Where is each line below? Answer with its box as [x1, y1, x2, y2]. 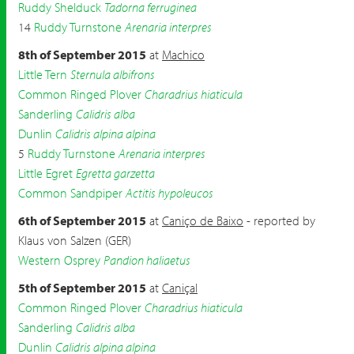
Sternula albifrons [70, 66, 155, 82]
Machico [162, 47, 205, 62]
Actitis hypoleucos [126, 185, 213, 201]
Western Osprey [18, 252, 100, 268]
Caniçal [162, 280, 198, 296]
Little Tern [18, 66, 67, 82]
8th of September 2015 [18, 47, 146, 62]
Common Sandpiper [18, 185, 122, 201]
